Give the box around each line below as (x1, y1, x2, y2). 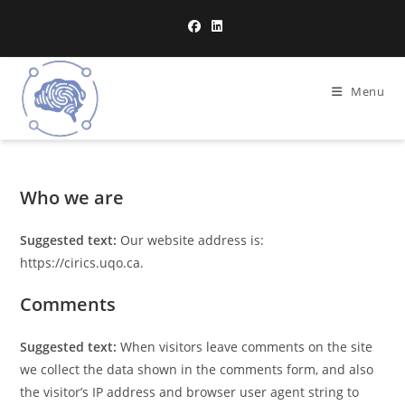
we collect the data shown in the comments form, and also (20, 361, 374, 378)
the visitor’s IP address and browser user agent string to (20, 383, 360, 400)
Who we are (20, 185, 125, 210)
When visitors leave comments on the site (120, 338, 373, 355)
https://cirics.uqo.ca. (20, 254, 145, 271)
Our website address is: (120, 231, 265, 249)
